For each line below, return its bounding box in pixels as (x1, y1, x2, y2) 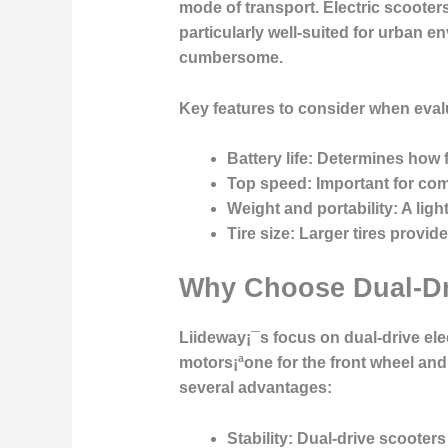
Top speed (226, 175, 307, 193)
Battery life (226, 150, 308, 168)
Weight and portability (226, 200, 393, 218)
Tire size (226, 225, 290, 243)
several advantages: (178, 379, 332, 397)
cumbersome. (178, 49, 283, 67)
